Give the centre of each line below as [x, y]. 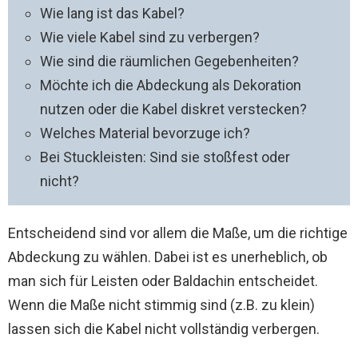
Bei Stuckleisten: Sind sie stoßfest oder [165, 157]
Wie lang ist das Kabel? [112, 13]
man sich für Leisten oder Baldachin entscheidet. [163, 281]
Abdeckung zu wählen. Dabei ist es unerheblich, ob [168, 257]
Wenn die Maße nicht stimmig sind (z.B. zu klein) [161, 305]
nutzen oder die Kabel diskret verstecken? [173, 109]
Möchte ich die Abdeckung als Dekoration [171, 85]
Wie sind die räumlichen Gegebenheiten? [169, 61]
